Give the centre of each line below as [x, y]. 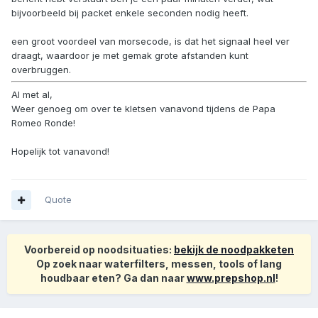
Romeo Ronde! [43, 122]
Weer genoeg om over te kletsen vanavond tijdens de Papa [143, 108]
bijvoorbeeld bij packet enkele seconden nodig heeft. [130, 12]
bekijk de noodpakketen [234, 250]
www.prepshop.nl [231, 278]
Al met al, [32, 94]
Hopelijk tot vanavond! [60, 151]
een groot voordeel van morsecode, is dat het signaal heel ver [150, 41]
